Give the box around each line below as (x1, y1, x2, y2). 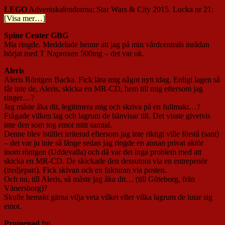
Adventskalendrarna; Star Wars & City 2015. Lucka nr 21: (27, 5, 213, 14)
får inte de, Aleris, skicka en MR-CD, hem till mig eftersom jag (4, 84, 203, 93)
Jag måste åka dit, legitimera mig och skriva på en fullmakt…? (4, 102, 200, 111)
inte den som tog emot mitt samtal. (4, 121, 112, 130)
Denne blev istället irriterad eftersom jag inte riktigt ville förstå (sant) (4, 130, 219, 139)
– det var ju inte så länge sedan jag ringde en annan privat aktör (4, 139, 203, 148)
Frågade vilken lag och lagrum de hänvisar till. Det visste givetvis (4, 111, 210, 121)
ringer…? (4, 93, 34, 102)
